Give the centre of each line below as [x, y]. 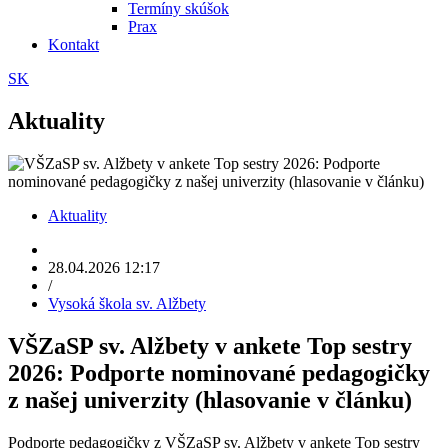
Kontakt [73, 44]
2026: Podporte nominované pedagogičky [219, 372]
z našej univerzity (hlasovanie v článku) [210, 399]
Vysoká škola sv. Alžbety [127, 303]
